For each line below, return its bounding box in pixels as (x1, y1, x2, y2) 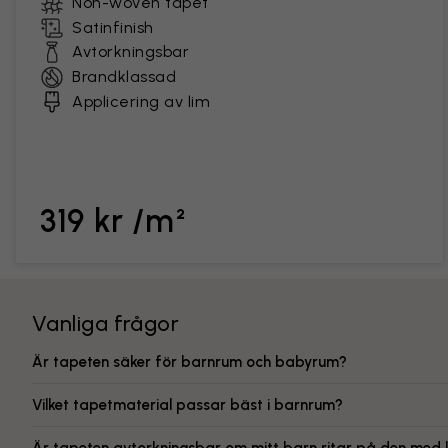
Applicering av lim (72, 92, 210, 111)
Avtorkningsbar (72, 42, 189, 61)
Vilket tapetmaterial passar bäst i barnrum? (32, 396, 343, 414)
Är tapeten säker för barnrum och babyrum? (32, 353, 347, 371)
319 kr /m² (40, 202, 187, 240)
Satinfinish (72, 18, 154, 37)
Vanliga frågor (32, 310, 180, 337)
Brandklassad (72, 67, 176, 86)
